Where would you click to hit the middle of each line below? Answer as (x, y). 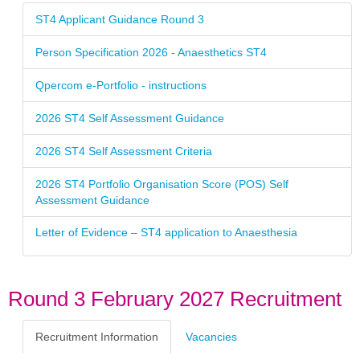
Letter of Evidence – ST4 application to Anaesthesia (166, 232)
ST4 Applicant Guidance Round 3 (120, 19)
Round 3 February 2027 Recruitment (175, 299)
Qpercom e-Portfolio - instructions (121, 85)
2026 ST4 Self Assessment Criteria (124, 151)
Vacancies (211, 337)
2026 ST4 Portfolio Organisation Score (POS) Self (162, 184)
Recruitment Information (97, 337)
